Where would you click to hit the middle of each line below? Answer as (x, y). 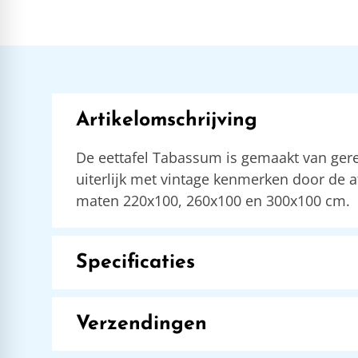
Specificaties (135, 263)
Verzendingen (141, 324)
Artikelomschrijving (166, 120)
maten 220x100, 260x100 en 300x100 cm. (213, 201)
